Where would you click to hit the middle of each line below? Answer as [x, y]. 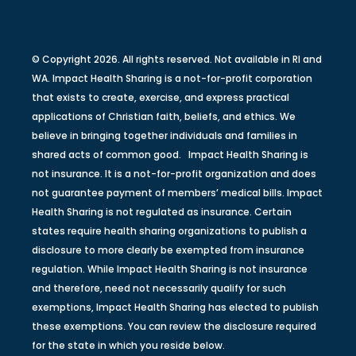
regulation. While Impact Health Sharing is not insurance [170, 269]
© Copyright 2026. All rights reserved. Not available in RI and [177, 59]
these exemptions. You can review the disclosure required [174, 326]
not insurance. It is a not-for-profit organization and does [174, 173]
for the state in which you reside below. [128, 345]
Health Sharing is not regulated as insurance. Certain [162, 211]
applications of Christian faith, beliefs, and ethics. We [164, 116]
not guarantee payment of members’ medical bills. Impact [177, 192]
